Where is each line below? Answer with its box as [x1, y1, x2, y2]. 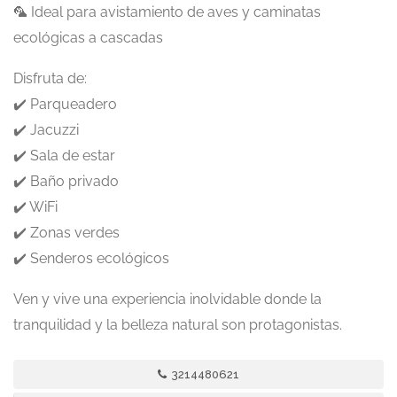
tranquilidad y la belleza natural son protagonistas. [13, 316, 342, 333]
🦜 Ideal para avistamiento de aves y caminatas [13, 4, 321, 20]
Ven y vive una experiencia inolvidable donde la [13, 291, 322, 307]
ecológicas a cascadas [13, 29, 163, 46]
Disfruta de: [13, 70, 87, 87]
